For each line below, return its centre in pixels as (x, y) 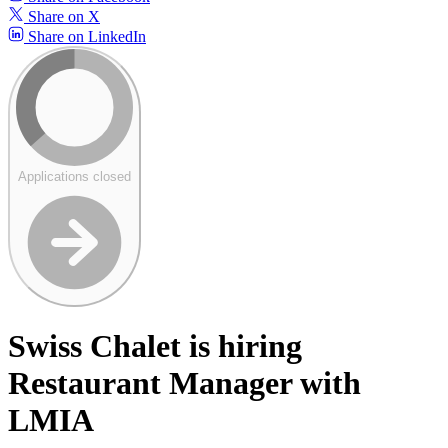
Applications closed (74, 176)
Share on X (62, 16)
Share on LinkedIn (85, 36)
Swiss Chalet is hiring (155, 346)
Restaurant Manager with (184, 383)
